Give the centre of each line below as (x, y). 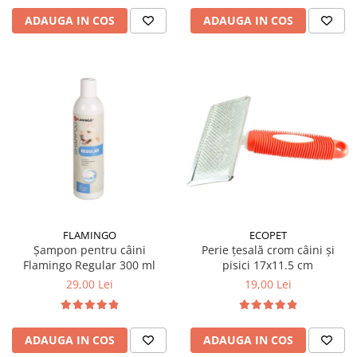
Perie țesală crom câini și (268, 250)
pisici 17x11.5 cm (268, 265)
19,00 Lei (268, 284)
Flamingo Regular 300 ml (89, 265)
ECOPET (268, 235)
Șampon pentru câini (89, 250)
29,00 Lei (89, 284)
